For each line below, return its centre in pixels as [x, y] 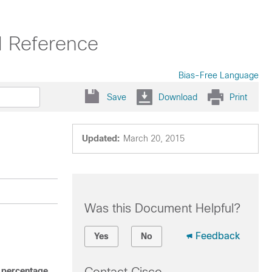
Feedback [217, 236]
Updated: [100, 138]
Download [178, 97]
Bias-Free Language [219, 75]
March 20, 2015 [154, 138]
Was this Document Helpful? [162, 208]
